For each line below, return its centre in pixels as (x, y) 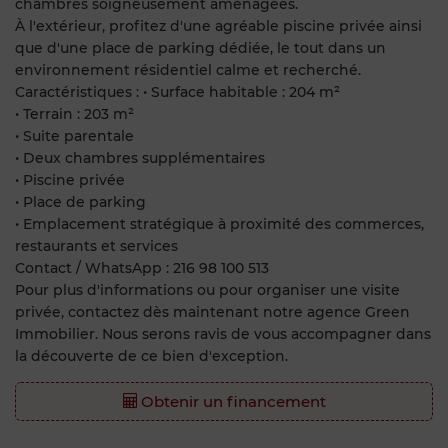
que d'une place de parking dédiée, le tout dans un (200, 47)
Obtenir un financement (231, 401)
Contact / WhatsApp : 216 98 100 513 (142, 267)
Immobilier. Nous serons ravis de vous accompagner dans (223, 333)
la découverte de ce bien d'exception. (151, 355)
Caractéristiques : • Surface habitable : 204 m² (177, 91)
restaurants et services (96, 245)
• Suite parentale (74, 135)
